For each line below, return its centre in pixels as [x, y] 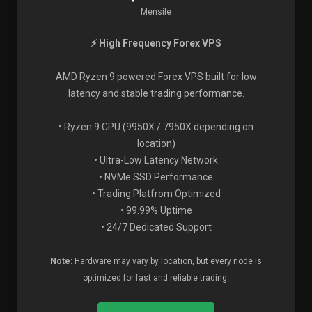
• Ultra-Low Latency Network [156, 160]
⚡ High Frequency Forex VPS [156, 43]
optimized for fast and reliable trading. [156, 278]
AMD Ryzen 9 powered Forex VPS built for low [156, 77]
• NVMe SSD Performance [156, 177]
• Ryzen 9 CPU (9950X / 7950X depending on [156, 127]
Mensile [156, 12]
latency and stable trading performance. [156, 93]
